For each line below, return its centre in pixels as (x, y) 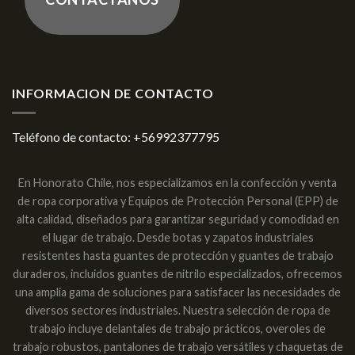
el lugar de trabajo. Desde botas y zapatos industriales (177, 237)
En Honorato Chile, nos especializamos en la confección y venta (177, 182)
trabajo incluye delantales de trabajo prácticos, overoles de (177, 328)
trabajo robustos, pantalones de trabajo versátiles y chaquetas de (177, 346)
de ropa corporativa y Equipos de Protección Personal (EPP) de (177, 200)
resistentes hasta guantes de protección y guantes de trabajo (177, 255)
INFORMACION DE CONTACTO (113, 94)
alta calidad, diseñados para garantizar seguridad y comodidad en (177, 219)
